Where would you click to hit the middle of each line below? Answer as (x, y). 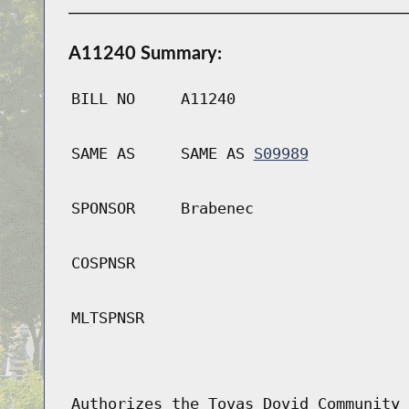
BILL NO (103, 99)
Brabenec (217, 209)
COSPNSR (103, 263)
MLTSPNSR (107, 318)
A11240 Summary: (145, 52)
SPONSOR (103, 209)
